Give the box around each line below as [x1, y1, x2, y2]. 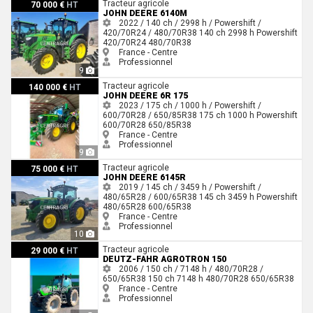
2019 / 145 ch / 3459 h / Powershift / [116, 182, 261, 193]
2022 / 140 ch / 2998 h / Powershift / [116, 18, 261, 29]
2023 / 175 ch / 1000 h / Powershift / [116, 100, 261, 110]
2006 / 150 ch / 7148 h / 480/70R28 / [116, 264, 263, 275]
